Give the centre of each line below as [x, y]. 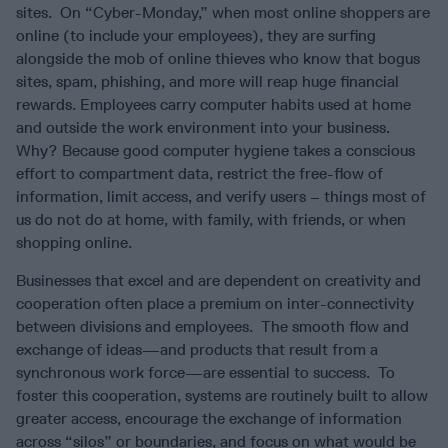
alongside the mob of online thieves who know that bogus [218, 59]
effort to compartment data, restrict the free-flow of [199, 174]
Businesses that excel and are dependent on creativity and [218, 281]
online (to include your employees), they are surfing [196, 36]
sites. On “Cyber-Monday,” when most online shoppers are [223, 13]
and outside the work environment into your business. [203, 128]
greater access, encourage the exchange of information [209, 419]
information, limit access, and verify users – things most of [221, 197]
